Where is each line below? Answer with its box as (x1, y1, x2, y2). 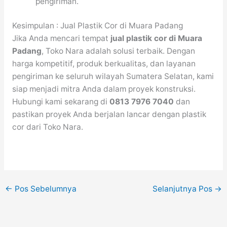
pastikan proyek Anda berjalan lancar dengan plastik (12, 109, 206, 120)
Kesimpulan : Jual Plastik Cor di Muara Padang (12, 21, 183, 31)
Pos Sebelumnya (13, 183, 77, 194)
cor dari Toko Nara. (12, 122, 83, 132)
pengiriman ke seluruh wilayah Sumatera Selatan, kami (12, 71, 214, 82)
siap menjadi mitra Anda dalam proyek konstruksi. (12, 84, 196, 94)
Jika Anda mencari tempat (12, 33, 110, 44)
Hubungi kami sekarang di (12, 97, 109, 107)
